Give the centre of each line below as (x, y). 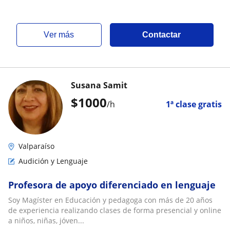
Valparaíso (36, 146)
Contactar (162, 35)
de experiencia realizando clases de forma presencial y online (115, 210)
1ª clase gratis (194, 104)
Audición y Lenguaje (53, 161)
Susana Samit (99, 85)
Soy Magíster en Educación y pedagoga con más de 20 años (110, 200)
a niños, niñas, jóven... (46, 221)
